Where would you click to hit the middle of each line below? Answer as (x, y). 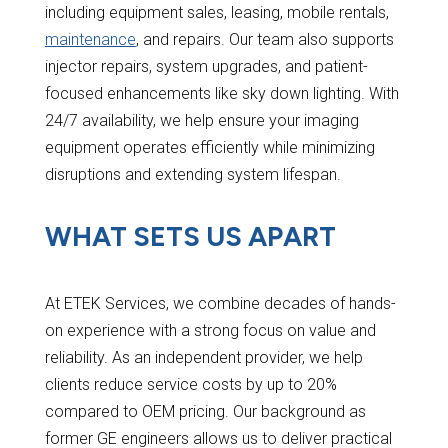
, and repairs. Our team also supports (264, 40)
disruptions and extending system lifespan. (192, 175)
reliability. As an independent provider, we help (203, 358)
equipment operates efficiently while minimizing (209, 148)
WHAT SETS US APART (190, 237)
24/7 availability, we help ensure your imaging (201, 121)
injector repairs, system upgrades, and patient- (206, 67)
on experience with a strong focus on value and (210, 331)
